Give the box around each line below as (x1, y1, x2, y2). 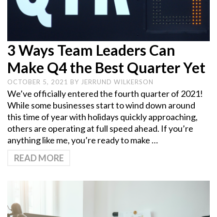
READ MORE (14, 153, 64, 164)
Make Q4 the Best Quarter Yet (7, 59, 205, 77)
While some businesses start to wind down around (7, 100, 195, 111)
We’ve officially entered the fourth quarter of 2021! (7, 88, 203, 99)
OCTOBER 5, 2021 (7, 78, 70, 86)
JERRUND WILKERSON (81, 78, 154, 86)
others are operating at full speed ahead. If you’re (7, 123, 193, 134)
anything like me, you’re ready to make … (7, 135, 158, 146)
